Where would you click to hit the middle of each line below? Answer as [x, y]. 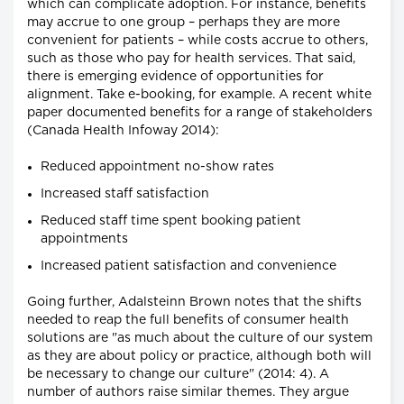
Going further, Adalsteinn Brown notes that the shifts [194, 303]
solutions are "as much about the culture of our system [200, 339]
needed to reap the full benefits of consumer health [188, 321]
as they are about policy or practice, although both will [199, 357]
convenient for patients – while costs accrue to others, [197, 41]
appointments [84, 239]
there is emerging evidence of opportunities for [175, 77]
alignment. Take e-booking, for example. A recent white [199, 95]
